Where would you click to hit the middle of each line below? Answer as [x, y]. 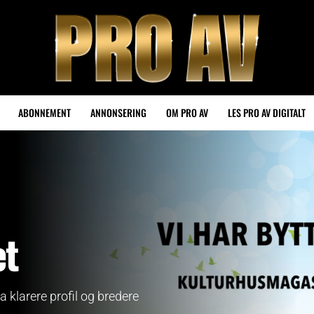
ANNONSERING [118, 112]
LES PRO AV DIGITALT [267, 112]
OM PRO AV [187, 112]
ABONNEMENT [45, 112]
